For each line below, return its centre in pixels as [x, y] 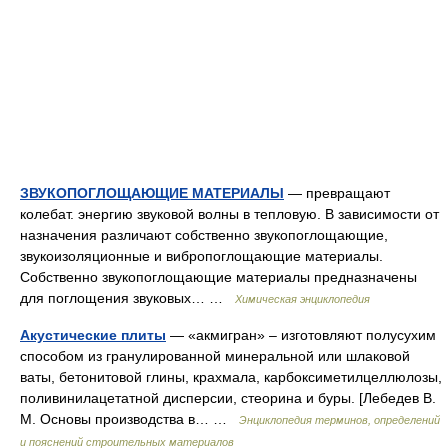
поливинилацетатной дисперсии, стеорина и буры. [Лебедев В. [228, 398]
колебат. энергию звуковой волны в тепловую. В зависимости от [229, 214]
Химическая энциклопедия [302, 299]
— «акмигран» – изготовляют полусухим [301, 335]
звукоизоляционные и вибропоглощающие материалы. [201, 256]
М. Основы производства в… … [129, 419]
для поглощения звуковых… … [127, 298]
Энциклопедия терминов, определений [339, 420]
